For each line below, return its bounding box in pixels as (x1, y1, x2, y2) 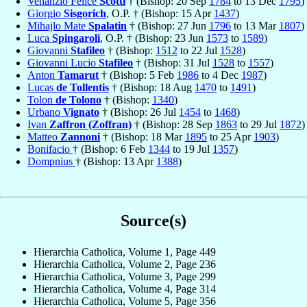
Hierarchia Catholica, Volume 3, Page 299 (34, 271, 216, 283)
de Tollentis (56, 82, 109, 94)
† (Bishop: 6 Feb (73, 143, 148, 156)
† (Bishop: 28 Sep (132, 119, 215, 131)
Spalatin (88, 20, 127, 32)
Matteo (27, 131, 60, 143)
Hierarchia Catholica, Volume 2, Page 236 (34, 258, 216, 271)
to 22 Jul (177, 45, 220, 57)
